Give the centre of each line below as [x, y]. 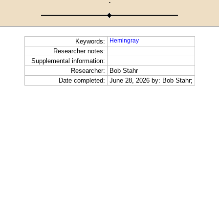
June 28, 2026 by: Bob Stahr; [151, 81]
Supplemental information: [68, 61]
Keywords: [90, 42]
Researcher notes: [79, 51]
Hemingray [124, 41]
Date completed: [82, 81]
